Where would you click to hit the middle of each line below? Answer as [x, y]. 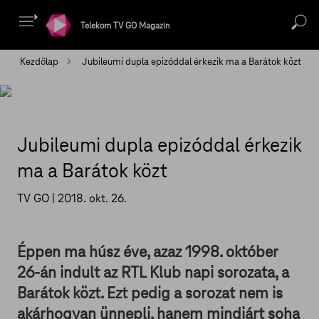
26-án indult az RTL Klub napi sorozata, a [153, 272]
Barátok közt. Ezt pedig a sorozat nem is [150, 293]
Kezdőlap [39, 62]
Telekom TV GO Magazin [125, 25]
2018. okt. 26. [91, 198]
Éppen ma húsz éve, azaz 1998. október [147, 252]
